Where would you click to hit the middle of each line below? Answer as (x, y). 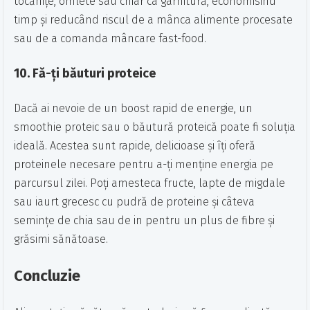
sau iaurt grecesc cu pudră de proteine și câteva (135, 202)
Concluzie (47, 276)
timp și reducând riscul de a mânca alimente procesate (154, 20)
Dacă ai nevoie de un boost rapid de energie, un (134, 109)
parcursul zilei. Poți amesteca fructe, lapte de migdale (150, 183)
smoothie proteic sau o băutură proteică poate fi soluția (155, 127)
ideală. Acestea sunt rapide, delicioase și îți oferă (135, 146)
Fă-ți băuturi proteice (94, 74)
